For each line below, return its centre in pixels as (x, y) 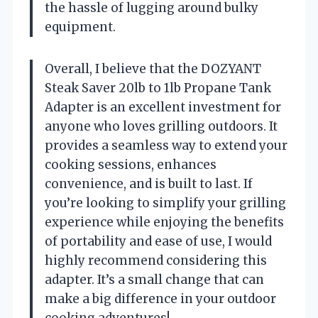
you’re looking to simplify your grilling (165, 203)
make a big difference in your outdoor (160, 298)
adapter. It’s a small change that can (154, 279)
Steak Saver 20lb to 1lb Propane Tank (158, 88)
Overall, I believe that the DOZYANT (153, 68)
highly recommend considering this (156, 260)
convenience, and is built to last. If (149, 183)
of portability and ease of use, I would (158, 241)
